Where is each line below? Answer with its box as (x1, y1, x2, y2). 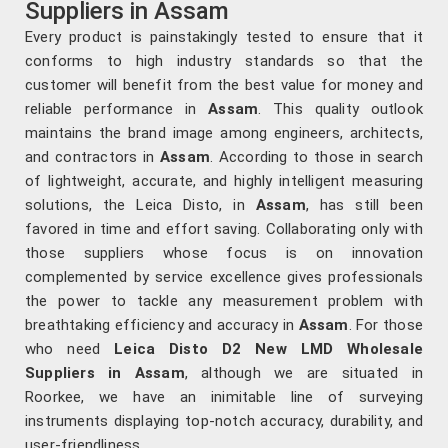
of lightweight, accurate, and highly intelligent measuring (25, 172, 423, 191)
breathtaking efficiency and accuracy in (25, 316, 299, 335)
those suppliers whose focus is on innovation (25, 244, 423, 263)
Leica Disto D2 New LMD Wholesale (114, 340, 423, 359)
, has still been (305, 196, 424, 215)
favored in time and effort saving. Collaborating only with (25, 220, 423, 239)
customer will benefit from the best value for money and (25, 76, 423, 95)
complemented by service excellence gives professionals (25, 268, 423, 287)
